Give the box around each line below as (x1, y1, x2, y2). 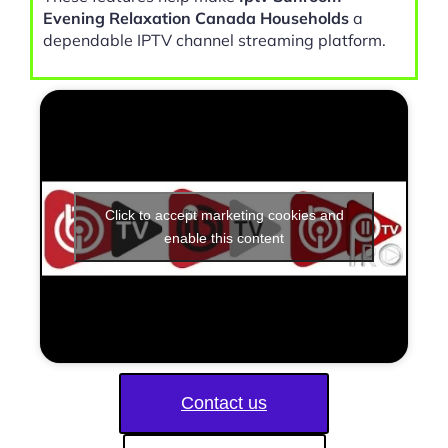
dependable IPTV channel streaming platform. (43, 30, 386, 51)
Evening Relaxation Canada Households (43, 8, 349, 29)
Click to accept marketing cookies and (104, 206, 344, 223)
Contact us (181, 393, 267, 414)
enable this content (164, 229, 284, 246)
